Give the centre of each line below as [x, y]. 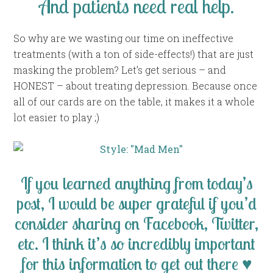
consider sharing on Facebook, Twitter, [136, 223]
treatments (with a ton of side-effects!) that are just [134, 54]
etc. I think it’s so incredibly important [136, 243]
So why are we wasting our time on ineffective [124, 38]
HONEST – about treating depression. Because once [136, 85]
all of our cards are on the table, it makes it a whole [134, 101]
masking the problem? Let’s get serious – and [120, 69]
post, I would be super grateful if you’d [136, 203]
